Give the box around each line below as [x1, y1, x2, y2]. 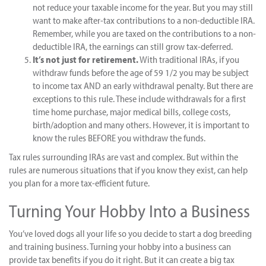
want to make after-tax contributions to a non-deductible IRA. [33, 14, 255, 26]
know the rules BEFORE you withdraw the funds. [33, 132, 205, 144]
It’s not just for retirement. [33, 53, 138, 65]
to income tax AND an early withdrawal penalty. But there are [33, 80, 253, 91]
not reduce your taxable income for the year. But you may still [33, 1, 253, 13]
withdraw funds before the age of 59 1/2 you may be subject [33, 66, 249, 78]
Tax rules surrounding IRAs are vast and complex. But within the [9, 151, 238, 163]
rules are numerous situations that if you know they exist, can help [9, 164, 248, 176]
